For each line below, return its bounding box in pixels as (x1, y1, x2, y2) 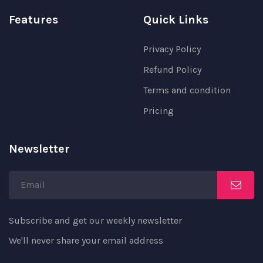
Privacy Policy (143, 43, 201, 55)
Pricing (143, 105, 174, 117)
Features (9, 13, 58, 27)
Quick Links (143, 13, 208, 27)
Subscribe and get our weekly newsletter (9, 215, 182, 227)
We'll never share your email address (9, 235, 163, 247)
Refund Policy (143, 64, 201, 76)
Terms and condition (143, 85, 231, 96)
